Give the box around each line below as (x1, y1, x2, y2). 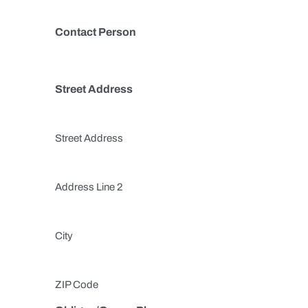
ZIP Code (55, 279, 98, 290)
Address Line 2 (55, 181, 123, 192)
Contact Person (55, 26, 136, 38)
